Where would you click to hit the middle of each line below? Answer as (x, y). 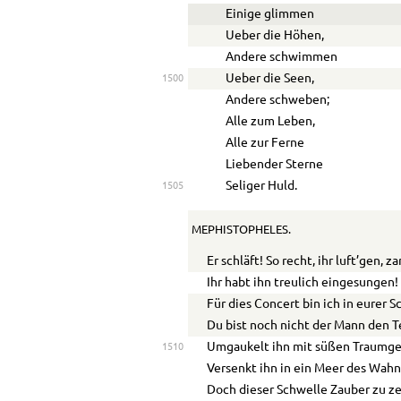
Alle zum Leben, (271, 122)
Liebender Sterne (275, 165)
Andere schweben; (278, 101)
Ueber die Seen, (270, 79)
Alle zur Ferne (265, 144)
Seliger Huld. (262, 187)
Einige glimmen (270, 15)
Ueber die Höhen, (275, 36)
